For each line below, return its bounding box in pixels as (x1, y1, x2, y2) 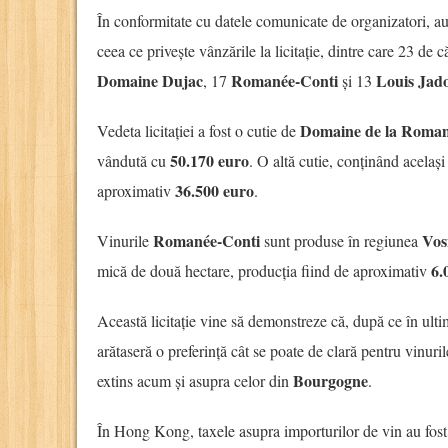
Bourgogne (293, 369, 368, 393)
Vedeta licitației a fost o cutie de (97, 120, 300, 142)
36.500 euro (175, 179, 254, 203)
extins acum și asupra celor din (97, 370, 293, 392)
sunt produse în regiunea (260, 230, 422, 252)
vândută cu (97, 150, 170, 172)
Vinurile (97, 230, 153, 252)
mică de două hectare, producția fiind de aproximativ (97, 260, 431, 282)
